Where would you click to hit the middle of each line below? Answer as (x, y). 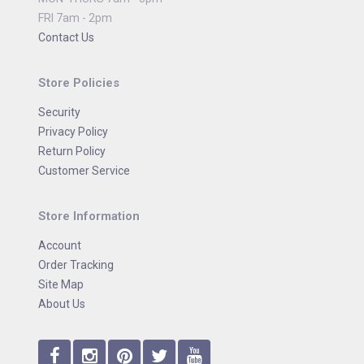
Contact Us (66, 37)
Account (60, 245)
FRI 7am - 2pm (75, 18)
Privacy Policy (73, 132)
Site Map (61, 284)
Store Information (89, 216)
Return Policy (72, 151)
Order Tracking (76, 265)
